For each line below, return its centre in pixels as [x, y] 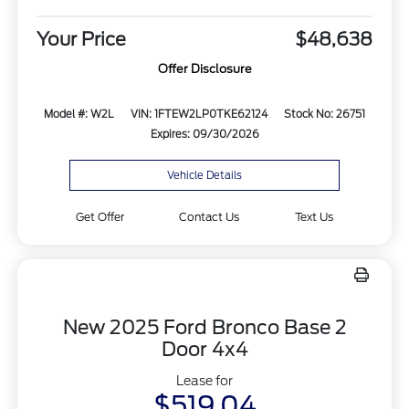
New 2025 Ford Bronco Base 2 [204, 328]
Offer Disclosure [204, 69]
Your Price [81, 40]
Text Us [315, 217]
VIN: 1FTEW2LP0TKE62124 [199, 115]
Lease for [204, 381]
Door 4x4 [204, 350]
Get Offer [100, 217]
